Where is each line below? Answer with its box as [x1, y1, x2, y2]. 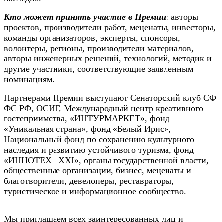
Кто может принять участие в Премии [4, 11, 166, 22]
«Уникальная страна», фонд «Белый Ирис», [4, 123, 171, 134]
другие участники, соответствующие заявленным [4, 63, 193, 74]
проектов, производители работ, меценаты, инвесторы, [4, 22, 216, 32]
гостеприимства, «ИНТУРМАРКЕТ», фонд [4, 113, 169, 123]
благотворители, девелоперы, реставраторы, [4, 175, 174, 186]
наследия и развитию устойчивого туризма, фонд [4, 144, 194, 155]
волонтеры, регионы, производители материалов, [4, 43, 194, 53]
